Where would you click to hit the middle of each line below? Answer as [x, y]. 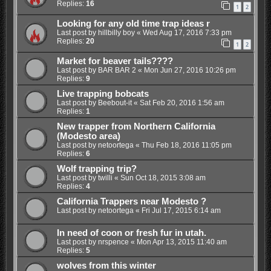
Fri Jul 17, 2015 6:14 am [181, 210]
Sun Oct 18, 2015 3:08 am [163, 178]
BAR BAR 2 [117, 70]
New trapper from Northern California [136, 126]
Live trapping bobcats [103, 93]
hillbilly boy [116, 32]
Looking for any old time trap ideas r [133, 23]
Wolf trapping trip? [96, 168]
